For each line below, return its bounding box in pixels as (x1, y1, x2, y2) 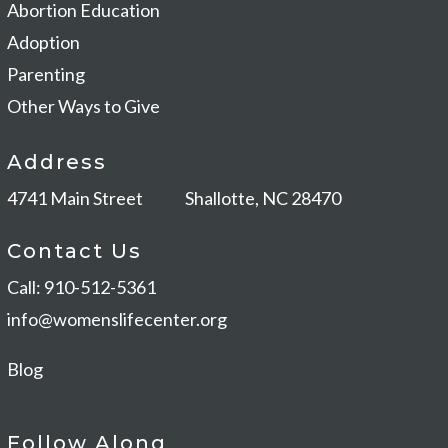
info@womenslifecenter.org (7, 308, 227, 331)
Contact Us (7, 239, 142, 264)
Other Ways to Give (7, 95, 160, 118)
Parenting (7, 63, 85, 86)
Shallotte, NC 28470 (185, 187, 344, 210)
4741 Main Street (7, 187, 185, 210)
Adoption (7, 31, 80, 54)
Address (7, 150, 107, 175)
